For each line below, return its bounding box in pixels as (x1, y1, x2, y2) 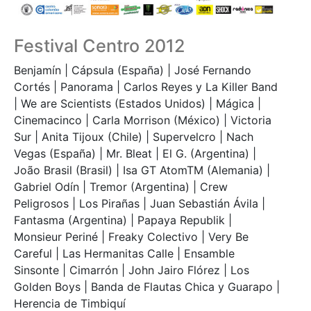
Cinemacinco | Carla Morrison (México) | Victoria (14, 113, 271, 128)
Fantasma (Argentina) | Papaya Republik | (14, 213, 232, 228)
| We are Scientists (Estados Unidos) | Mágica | (14, 96, 261, 111)
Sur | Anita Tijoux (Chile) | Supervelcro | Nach (14, 130, 253, 144)
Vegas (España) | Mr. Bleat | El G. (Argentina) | (14, 146, 256, 161)
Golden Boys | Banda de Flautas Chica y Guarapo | (14, 280, 280, 294)
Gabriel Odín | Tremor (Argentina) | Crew (14, 180, 228, 194)
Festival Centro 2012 (14, 35, 185, 57)
